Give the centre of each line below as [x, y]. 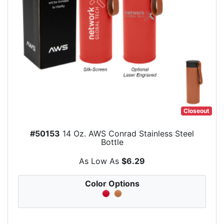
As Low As [100, 161]
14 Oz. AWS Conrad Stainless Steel [127, 134]
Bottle [112, 142]
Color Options [112, 184]
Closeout [197, 111]
